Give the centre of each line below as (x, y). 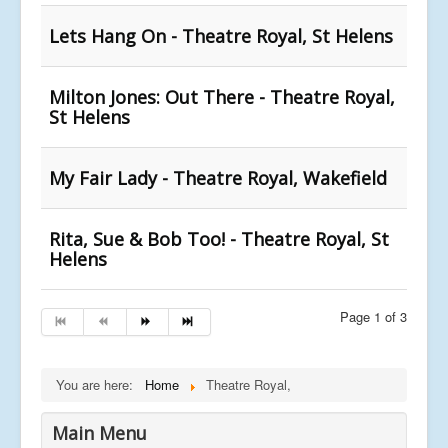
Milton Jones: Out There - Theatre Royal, (222, 96)
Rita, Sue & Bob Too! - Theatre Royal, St (219, 238)
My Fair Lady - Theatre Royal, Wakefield (218, 177)
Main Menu (99, 432)
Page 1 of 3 (373, 316)
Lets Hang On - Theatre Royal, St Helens (221, 35)
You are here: (98, 384)
